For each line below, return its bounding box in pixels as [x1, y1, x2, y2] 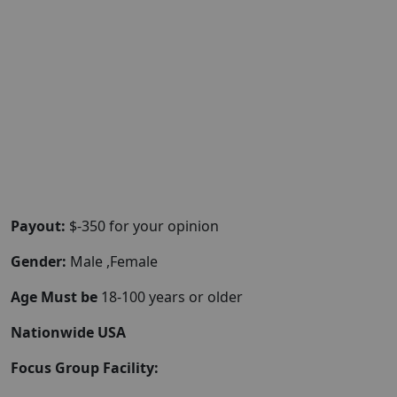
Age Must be [11, 287, 101, 307]
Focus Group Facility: [11, 358, 159, 378]
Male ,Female [66, 252, 158, 271]
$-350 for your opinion [66, 216, 219, 236]
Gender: [11, 252, 66, 271]
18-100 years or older [101, 287, 243, 307]
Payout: [11, 216, 66, 236]
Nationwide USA [11, 323, 126, 342]
